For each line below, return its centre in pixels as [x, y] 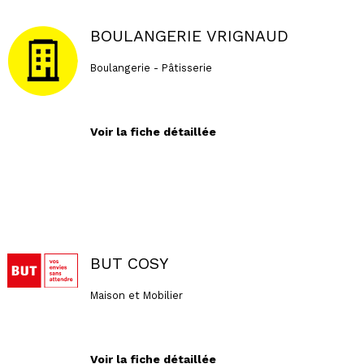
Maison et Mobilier [136, 295]
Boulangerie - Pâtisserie [151, 67]
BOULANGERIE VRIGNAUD [189, 37]
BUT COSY [129, 264]
